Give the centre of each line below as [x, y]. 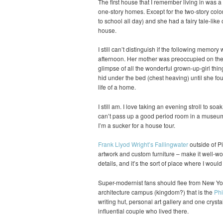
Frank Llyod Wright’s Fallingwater [143, 144]
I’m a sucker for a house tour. [137, 125]
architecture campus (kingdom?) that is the [156, 192]
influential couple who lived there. [143, 211]
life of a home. [117, 87]
